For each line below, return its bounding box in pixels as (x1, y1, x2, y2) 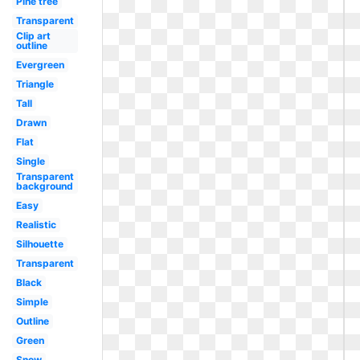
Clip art (15, 30, 51, 42)
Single (15, 155, 45, 167)
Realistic (15, 219, 56, 231)
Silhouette (15, 238, 63, 250)
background (15, 180, 73, 192)
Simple (15, 296, 48, 308)
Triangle (15, 78, 54, 90)
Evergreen (15, 59, 64, 71)
